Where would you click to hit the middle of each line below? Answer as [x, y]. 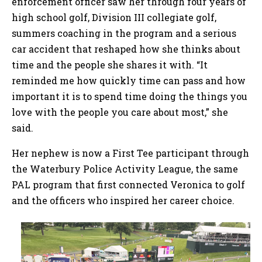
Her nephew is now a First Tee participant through [130, 153]
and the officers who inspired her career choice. [123, 201]
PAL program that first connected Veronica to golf [128, 185]
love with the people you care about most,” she [120, 112]
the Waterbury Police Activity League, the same [125, 169]
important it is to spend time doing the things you [130, 96]
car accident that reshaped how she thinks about [126, 49]
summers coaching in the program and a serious [124, 33]
